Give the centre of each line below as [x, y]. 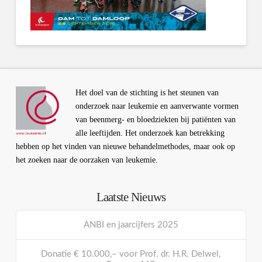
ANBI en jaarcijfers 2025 [131, 225]
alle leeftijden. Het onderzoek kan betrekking [150, 133]
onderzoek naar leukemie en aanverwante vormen [157, 106]
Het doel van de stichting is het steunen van [147, 93]
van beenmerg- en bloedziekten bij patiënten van [155, 120]
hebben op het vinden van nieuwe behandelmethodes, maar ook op [125, 147]
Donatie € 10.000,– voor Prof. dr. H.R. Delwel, [131, 254]
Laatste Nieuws [131, 197]
